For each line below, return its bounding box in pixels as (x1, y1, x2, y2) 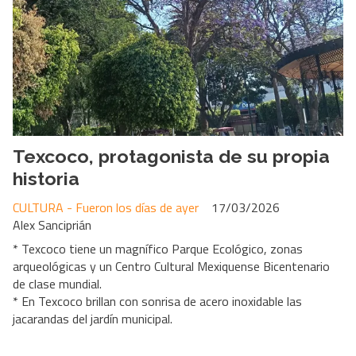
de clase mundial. (13, 274, 102, 294)
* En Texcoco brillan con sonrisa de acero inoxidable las (13, 292, 302, 311)
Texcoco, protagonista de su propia (13, 145, 330, 167)
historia (13, 167, 79, 189)
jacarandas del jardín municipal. (13, 309, 172, 329)
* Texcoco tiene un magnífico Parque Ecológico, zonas (13, 239, 303, 259)
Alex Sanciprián (13, 215, 91, 235)
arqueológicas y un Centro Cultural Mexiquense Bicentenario (13, 257, 330, 277)
